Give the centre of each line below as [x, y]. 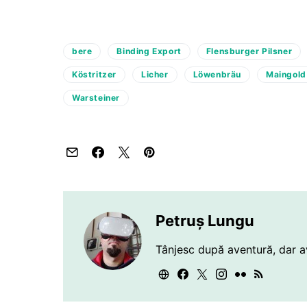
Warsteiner [96, 97]
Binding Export [149, 51]
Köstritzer [94, 74]
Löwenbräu [217, 74]
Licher [155, 74]
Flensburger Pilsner [249, 51]
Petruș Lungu [205, 220]
